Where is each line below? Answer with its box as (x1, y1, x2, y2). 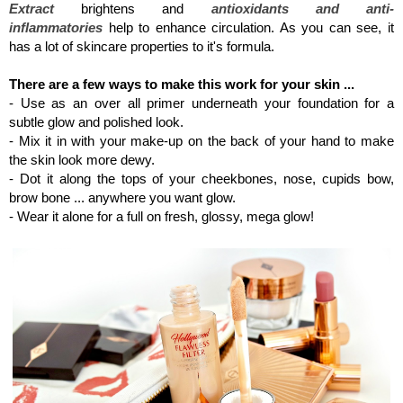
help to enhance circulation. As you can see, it (103, 19, 394, 35)
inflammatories (9, 19, 103, 35)
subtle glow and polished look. (9, 113, 184, 130)
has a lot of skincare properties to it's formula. (9, 38, 278, 54)
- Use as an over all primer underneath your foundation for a (9, 94, 394, 111)
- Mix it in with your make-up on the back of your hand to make (9, 132, 394, 148)
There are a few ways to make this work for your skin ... (9, 76, 354, 92)
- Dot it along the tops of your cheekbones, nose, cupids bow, (9, 170, 394, 186)
